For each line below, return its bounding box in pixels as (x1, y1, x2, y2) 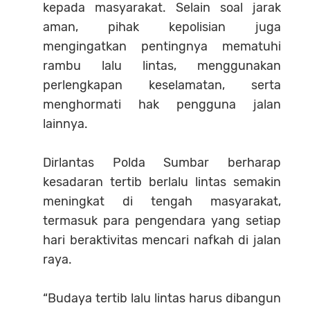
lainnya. (43, 116, 88, 132)
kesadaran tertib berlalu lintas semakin (43, 174, 281, 190)
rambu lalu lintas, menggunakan (43, 58, 281, 74)
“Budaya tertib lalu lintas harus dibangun (43, 291, 281, 307)
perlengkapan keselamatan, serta (43, 77, 281, 93)
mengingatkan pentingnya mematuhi (43, 39, 281, 55)
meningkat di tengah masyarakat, (43, 194, 281, 210)
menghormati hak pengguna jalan (43, 97, 281, 113)
